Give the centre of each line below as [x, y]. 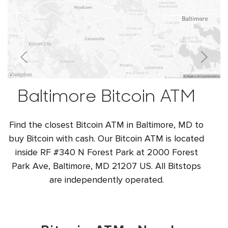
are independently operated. [106, 180]
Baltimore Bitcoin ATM [106, 97]
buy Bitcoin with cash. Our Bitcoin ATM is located [106, 138]
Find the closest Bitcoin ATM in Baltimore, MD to [106, 125]
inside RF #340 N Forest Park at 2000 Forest [106, 152]
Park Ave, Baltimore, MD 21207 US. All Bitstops [106, 166]
